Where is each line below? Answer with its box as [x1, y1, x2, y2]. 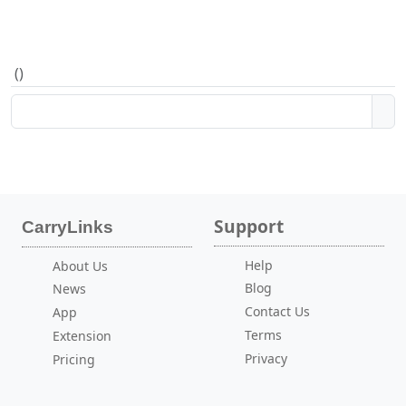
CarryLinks [22, 217, 113, 237]
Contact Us [244, 303, 310, 321]
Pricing [52, 350, 95, 368]
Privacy [244, 349, 287, 367]
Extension [52, 327, 111, 345]
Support [214, 213, 284, 238]
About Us [52, 256, 108, 275]
